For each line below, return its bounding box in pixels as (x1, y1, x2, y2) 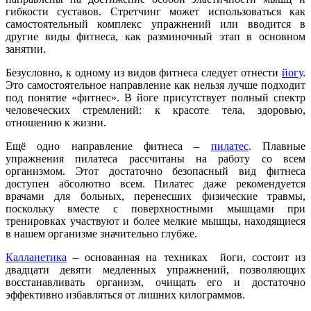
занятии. (6, 42, 46, 55)
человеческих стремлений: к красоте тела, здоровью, (6, 103, 305, 116)
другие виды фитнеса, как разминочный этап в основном (6, 30, 305, 42)
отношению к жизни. (6, 116, 106, 128)
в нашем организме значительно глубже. (6, 227, 197, 239)
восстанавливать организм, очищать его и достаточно (6, 276, 305, 288)
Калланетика (6, 251, 67, 263)
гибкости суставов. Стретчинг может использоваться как (6, 5, 305, 17)
